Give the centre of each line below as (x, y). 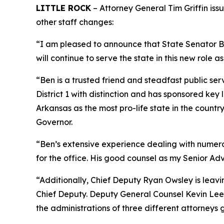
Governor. (54, 122)
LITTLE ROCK (63, 8)
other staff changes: (75, 22)
